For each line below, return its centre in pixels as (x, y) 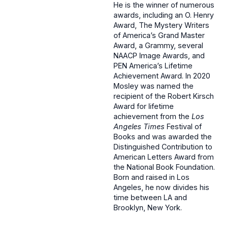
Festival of (183, 127)
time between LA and (150, 198)
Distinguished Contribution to (163, 147)
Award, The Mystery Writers (161, 25)
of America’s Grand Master (159, 35)
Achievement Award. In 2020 (162, 76)
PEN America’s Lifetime (153, 66)
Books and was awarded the (163, 137)
